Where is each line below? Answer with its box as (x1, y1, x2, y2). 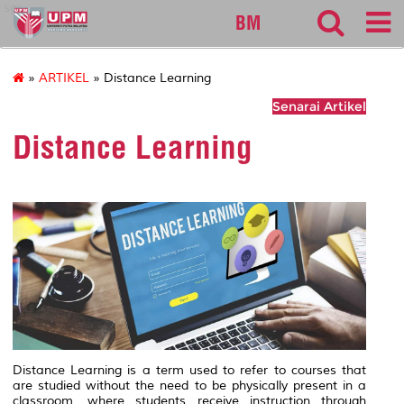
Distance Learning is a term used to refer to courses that (13, 362, 366, 378)
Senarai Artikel (272, 98, 366, 115)
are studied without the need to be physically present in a (13, 377, 366, 393)
